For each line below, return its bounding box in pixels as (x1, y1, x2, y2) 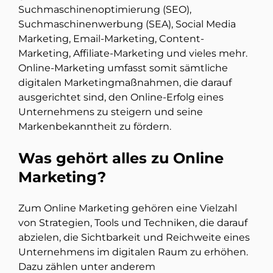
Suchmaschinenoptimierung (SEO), (18, 4, 191, 16)
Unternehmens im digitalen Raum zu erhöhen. (18, 246, 248, 258)
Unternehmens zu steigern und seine (18, 106, 203, 118)
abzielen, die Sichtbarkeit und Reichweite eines (18, 232, 250, 244)
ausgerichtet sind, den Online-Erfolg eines (18, 91, 224, 104)
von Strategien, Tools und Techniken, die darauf (18, 217, 247, 229)
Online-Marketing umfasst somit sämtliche (18, 62, 228, 74)
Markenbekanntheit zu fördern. (18, 121, 171, 133)
